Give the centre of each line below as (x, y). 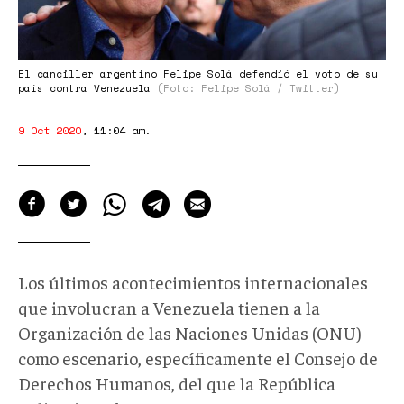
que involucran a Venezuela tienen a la (169, 307)
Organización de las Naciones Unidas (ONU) (190, 332)
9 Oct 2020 (50, 130)
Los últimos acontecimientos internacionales (193, 281)
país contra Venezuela (87, 88)
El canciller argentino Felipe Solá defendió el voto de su (198, 73)
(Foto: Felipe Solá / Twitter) (248, 88)
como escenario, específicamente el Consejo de (198, 357)
